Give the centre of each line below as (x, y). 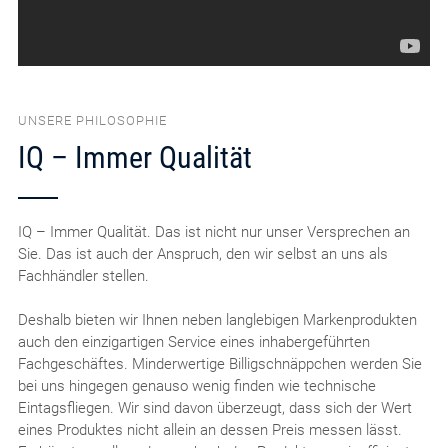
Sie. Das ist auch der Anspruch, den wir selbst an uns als (202, 254)
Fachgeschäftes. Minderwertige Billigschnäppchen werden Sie (219, 364)
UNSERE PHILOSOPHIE (92, 120)
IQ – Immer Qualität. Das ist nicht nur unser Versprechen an (213, 232)
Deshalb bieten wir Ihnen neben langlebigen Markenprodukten (217, 320)
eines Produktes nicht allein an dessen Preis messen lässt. (209, 430)
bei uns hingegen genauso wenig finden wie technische (196, 386)
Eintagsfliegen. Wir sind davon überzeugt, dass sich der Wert (214, 408)
